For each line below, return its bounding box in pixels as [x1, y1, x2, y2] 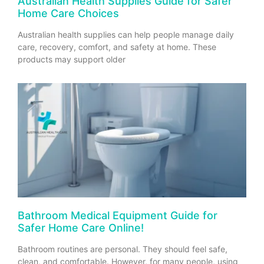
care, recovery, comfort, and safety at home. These [18, 42, 216, 52]
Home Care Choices [18, 7, 119, 20]
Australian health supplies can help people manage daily [18, 29, 234, 40]
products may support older [18, 54, 126, 65]
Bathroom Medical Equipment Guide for [18, 209, 217, 222]
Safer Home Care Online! [18, 222, 144, 235]
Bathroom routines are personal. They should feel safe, [18, 244, 227, 255]
